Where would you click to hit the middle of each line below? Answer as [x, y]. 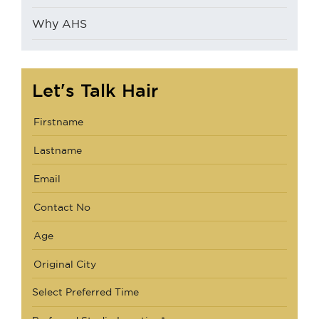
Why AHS [59, 24]
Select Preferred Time [85, 292]
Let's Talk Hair [95, 91]
